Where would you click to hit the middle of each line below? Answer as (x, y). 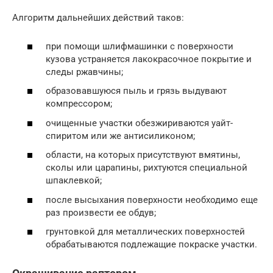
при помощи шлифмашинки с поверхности (140, 46)
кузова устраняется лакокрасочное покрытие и (149, 59)
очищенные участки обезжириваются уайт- (139, 123)
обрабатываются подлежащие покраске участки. (151, 244)
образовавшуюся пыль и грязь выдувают (136, 91)
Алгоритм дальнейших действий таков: (98, 18)
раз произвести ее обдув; (101, 212)
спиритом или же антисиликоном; (120, 136)
